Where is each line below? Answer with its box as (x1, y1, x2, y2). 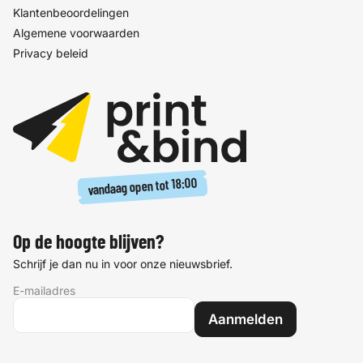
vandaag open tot (87, 177, 173, 198)
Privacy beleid (13, 46, 88, 60)
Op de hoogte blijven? (13, 233, 164, 254)
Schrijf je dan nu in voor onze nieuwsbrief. (13, 257, 233, 271)
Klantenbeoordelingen (13, 6, 129, 19)
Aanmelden (208, 311, 283, 328)
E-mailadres (13, 284, 75, 298)
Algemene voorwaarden (13, 26, 139, 40)
